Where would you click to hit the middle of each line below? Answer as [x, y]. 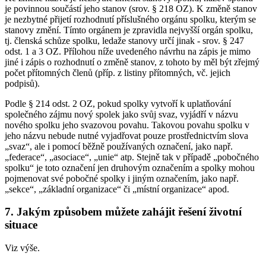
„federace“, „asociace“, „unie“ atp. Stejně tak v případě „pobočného [132, 157]
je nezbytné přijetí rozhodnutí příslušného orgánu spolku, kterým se [130, 19]
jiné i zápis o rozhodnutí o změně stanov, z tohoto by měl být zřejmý [132, 62]
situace [21, 225]
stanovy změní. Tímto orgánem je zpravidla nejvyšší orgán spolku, [129, 30]
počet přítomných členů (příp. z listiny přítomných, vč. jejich [118, 72]
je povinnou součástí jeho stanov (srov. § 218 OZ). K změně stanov [131, 8]
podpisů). [22, 83]
